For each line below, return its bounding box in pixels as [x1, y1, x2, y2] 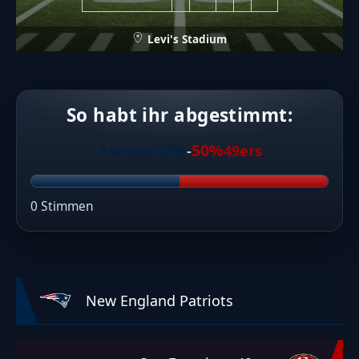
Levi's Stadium [147, 31, 227, 46]
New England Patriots [86, 290, 233, 310]
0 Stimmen [30, 196, 95, 215]
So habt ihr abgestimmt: [66, 103, 293, 127]
